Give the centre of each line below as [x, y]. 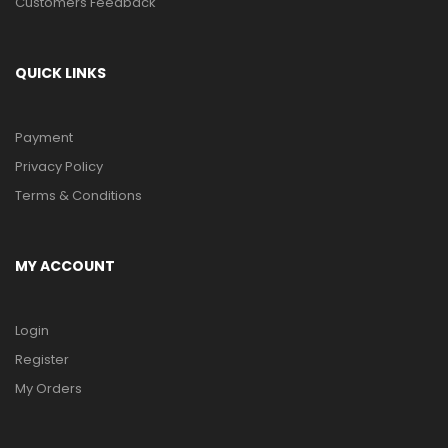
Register [42, 359]
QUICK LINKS [60, 73]
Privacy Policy [59, 166]
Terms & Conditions [78, 195]
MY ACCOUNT [65, 266]
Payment [44, 137]
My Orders [48, 388]
